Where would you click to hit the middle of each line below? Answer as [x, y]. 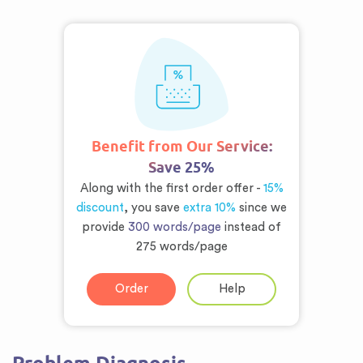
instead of [251, 227]
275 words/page [181, 247]
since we [261, 208]
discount [100, 208]
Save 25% [181, 167]
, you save [154, 208]
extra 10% [209, 208]
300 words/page [175, 227]
